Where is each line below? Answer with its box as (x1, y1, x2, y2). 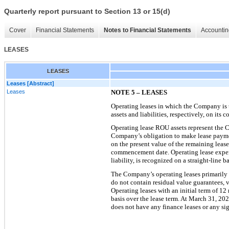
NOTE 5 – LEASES (111, 88, 167, 96)
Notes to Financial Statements (104, 27, 191, 34)
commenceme (111, 148, 149, 156)
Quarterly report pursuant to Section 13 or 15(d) (4, 7, 170, 16)
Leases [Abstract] (7, 80, 54, 86)
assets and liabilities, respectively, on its (111, 110, 223, 118)
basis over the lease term (111, 194, 178, 202)
